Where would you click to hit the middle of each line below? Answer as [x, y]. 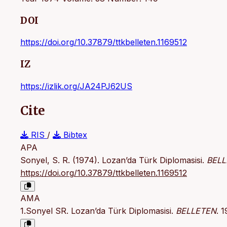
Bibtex [74, 135]
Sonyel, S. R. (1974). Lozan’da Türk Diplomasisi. [113, 160]
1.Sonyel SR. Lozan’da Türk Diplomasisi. [98, 211]
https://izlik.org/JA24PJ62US [76, 86]
